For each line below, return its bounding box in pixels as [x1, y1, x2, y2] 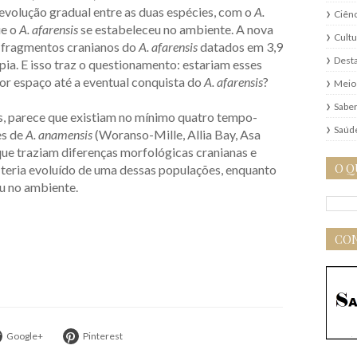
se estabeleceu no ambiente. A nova [78, 22, 273, 37]
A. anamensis [25, 127, 92, 143]
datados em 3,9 [198, 39, 283, 55]
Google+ [6, 330, 43, 343]
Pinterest [83, 330, 123, 343]
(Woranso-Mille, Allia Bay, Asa [92, 127, 261, 143]
